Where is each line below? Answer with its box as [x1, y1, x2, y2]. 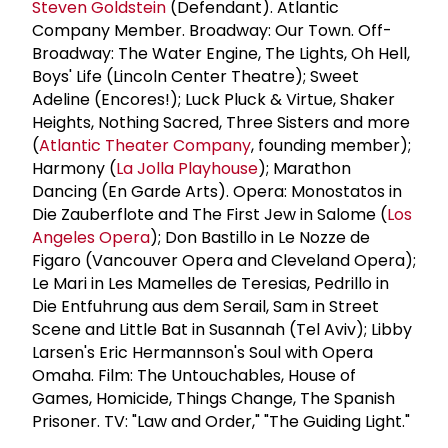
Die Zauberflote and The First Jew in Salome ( [32, 202, 387, 226]
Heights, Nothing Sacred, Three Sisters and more [32, 110, 410, 134]
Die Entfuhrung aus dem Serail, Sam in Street [32, 294, 379, 318]
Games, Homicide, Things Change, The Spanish [32, 386, 395, 410]
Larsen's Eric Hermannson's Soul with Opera [32, 340, 373, 364]
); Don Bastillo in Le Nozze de [150, 225, 370, 249]
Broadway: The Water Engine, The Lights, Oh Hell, [32, 41, 410, 65]
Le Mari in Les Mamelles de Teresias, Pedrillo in [32, 271, 389, 295]
